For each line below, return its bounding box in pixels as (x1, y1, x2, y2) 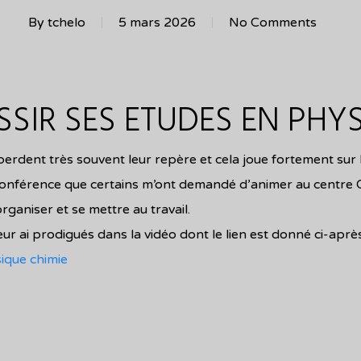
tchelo (48, 15, 85, 31)
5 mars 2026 (118, 15, 196, 31)
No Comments (229, 15, 317, 31)
